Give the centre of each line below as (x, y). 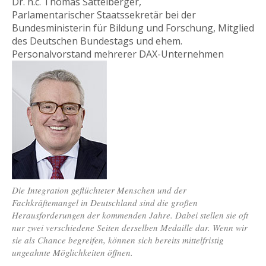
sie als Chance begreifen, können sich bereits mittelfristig (118, 240)
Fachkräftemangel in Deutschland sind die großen (105, 203)
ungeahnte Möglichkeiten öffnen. (72, 253)
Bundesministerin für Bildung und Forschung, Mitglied (133, 28)
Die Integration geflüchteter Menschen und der (99, 190)
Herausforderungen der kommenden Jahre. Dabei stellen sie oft (130, 215)
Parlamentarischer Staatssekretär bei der (104, 15)
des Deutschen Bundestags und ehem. (97, 41)
